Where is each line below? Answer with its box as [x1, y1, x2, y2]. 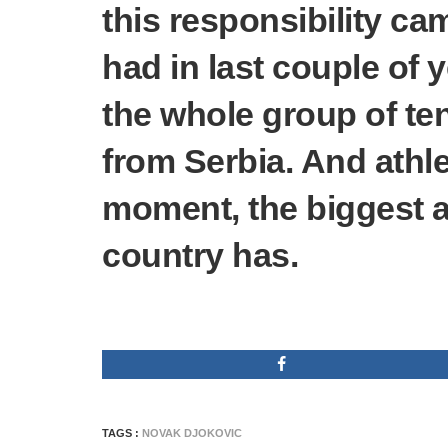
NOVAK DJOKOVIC [142, 427, 242, 439]
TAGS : [102, 427, 142, 439]
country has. [102, 236, 298, 274]
